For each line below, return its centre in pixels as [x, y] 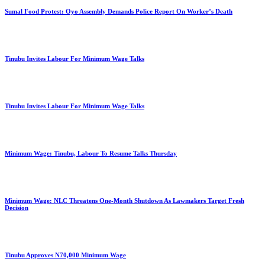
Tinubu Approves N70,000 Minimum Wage [65, 255]
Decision [17, 207]
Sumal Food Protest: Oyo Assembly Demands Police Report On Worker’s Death [119, 11]
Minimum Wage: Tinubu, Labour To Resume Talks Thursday [91, 153]
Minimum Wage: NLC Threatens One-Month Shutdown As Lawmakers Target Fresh [125, 200]
